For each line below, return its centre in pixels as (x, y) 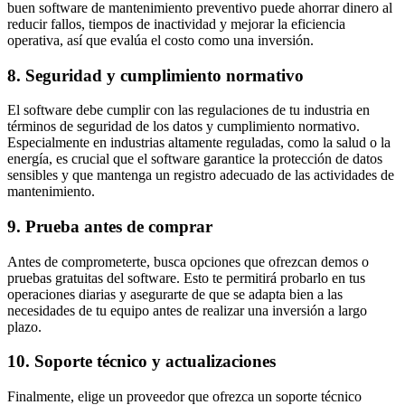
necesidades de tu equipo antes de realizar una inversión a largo (187, 310)
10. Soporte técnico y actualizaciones (141, 362)
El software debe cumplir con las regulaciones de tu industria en (188, 110)
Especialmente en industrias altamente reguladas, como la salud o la (199, 143)
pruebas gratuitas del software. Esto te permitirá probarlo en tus (186, 278)
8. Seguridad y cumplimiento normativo (155, 75)
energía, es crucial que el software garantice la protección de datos (195, 159)
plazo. (24, 326)
